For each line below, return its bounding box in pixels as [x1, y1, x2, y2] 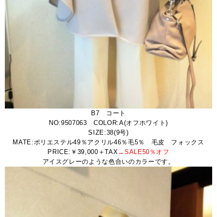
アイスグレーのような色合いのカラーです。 [42, 157, 175, 165]
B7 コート [91, 109, 126, 117]
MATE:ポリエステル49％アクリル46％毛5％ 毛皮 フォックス [13, 138, 204, 146]
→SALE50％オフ [118, 148, 170, 155]
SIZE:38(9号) [88, 128, 129, 136]
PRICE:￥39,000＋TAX [47, 148, 118, 155]
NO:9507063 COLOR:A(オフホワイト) [49, 119, 168, 126]
